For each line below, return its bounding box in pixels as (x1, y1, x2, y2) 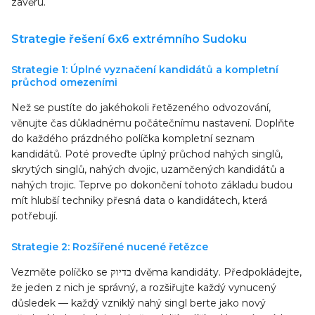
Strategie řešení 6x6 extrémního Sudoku (11, 32, 247, 46)
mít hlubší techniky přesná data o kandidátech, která (11, 194, 267, 207)
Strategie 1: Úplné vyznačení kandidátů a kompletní (11, 63, 278, 76)
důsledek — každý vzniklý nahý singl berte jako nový (11, 297, 266, 309)
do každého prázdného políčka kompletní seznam (11, 132, 255, 145)
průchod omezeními (11, 76, 117, 89)
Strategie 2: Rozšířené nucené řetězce (11, 240, 208, 253)
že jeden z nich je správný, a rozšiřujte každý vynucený (11, 281, 276, 294)
